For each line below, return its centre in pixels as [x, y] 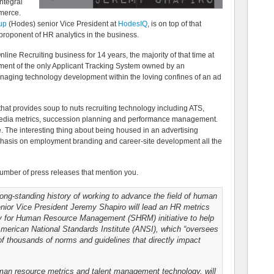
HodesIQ [133, 24]
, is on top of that [174, 24]
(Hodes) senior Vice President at [62, 24]
